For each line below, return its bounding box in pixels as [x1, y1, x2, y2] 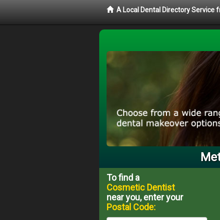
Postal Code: [107, 201, 156, 212]
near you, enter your [107, 192, 183, 202]
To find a [107, 172, 139, 183]
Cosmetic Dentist [107, 182, 175, 192]
